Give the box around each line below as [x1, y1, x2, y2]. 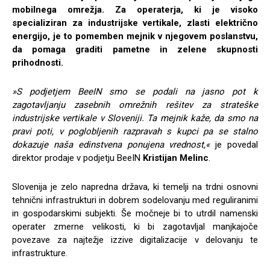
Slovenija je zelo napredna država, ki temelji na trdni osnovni [12, 181, 258, 193]
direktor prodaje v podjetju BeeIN [12, 152, 143, 164]
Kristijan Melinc [143, 152, 209, 164]
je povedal [215, 139, 259, 151]
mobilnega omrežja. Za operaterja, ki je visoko [12, 4, 258, 16]
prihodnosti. [12, 57, 63, 69]
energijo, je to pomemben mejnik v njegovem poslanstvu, [12, 31, 258, 42]
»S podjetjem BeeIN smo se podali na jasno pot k [12, 86, 258, 98]
